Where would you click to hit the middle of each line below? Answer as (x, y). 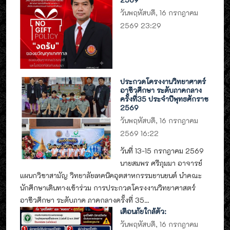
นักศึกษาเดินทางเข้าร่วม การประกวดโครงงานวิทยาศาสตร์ (108, 187)
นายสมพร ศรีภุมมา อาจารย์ (161, 163)
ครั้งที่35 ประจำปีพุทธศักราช (165, 99)
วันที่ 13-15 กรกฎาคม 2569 (162, 150)
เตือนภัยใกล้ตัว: (143, 212)
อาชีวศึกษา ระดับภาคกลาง (161, 90)
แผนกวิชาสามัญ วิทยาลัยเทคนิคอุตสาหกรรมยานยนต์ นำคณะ (111, 175)
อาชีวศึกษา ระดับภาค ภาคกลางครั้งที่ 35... (84, 200)
